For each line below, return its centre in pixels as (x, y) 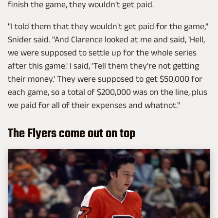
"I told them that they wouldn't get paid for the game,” (108, 27)
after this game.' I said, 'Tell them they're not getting (103, 66)
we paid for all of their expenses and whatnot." (94, 105)
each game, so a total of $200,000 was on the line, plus (108, 92)
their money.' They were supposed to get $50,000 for (105, 79)
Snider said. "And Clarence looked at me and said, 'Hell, (106, 40)
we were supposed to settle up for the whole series (102, 53)
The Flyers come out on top (72, 134)
